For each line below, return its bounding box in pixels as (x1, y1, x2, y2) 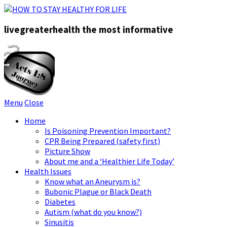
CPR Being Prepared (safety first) (45, 136, 160, 146)
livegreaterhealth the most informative (4, 23, 173, 35)
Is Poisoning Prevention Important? (45, 126, 171, 136)
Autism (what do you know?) (45, 207, 142, 217)
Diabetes (45, 197, 75, 207)
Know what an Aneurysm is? (45, 176, 140, 187)
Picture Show (45, 146, 90, 157)
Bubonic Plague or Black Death (45, 186, 152, 197)
